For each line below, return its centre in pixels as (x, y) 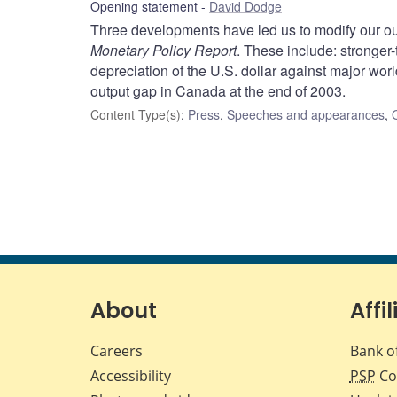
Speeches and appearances (306, 115)
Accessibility (131, 376)
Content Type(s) (136, 115)
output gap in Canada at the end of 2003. (218, 91)
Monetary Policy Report (163, 51)
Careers (117, 351)
